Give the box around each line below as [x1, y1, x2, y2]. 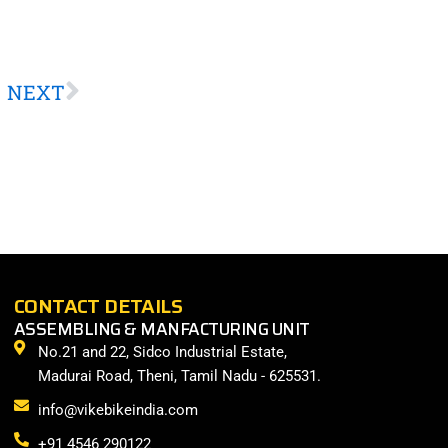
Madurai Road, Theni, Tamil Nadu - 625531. [37, 367, 321, 386]
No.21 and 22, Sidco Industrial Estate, [37, 343, 287, 362]
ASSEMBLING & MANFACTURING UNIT [14, 316, 310, 343]
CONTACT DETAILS [14, 290, 182, 323]
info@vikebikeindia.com [37, 401, 198, 420]
